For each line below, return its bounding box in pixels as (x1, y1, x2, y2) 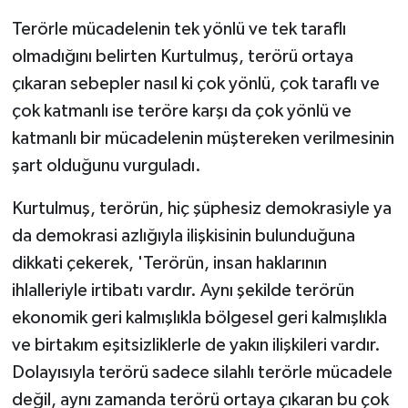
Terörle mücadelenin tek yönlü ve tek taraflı (11, 19, 346, 38)
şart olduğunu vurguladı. (11, 156, 201, 175)
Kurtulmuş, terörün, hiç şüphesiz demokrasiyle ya (11, 199, 392, 218)
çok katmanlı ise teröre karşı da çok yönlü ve (11, 101, 352, 120)
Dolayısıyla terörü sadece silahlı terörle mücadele (11, 362, 393, 382)
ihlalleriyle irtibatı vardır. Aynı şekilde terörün (11, 280, 354, 300)
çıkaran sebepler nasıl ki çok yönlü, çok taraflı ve (11, 74, 380, 93)
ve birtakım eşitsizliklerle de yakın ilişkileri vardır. (11, 335, 381, 354)
